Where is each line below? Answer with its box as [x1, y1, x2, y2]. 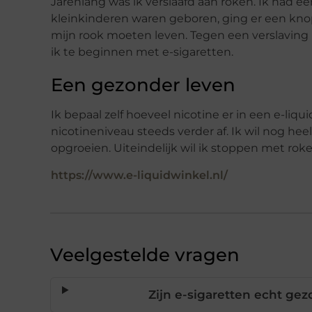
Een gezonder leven [51, 73, 235, 96]
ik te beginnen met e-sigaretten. [51, 45, 233, 58]
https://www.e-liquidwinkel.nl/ [51, 168, 228, 182]
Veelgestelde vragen [50, 243, 240, 266]
